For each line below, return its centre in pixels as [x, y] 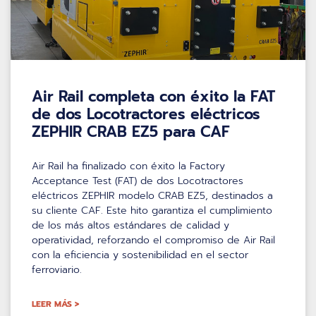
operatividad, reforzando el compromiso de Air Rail [153, 240]
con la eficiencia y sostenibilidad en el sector [140, 255]
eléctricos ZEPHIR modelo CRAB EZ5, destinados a [152, 195]
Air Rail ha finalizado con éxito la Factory [128, 166]
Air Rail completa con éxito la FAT [153, 96]
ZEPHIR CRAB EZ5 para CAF [131, 132]
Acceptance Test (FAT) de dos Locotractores [138, 181]
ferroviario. [57, 269]
